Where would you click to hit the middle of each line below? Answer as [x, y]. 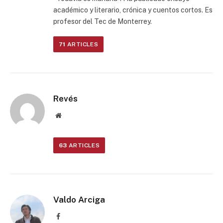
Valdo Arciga [79, 200]
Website [72, 115]
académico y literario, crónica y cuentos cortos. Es [133, 10]
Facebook [73, 216]
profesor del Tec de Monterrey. [103, 21]
